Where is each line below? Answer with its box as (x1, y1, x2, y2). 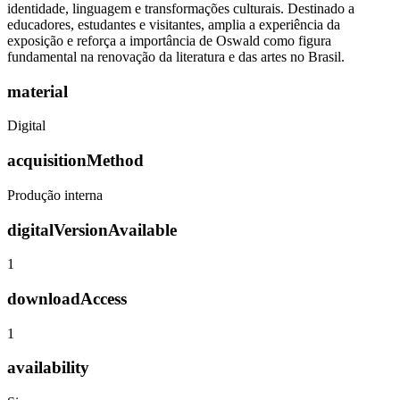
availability (7, 358, 89, 378)
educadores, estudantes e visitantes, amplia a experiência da (7, 16, 340, 32)
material (7, 81, 68, 101)
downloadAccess (7, 288, 127, 308)
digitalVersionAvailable (7, 220, 177, 239)
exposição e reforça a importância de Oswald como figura (7, 32, 331, 48)
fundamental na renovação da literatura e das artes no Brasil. (7, 48, 345, 64)
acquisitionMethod (7, 151, 144, 171)
